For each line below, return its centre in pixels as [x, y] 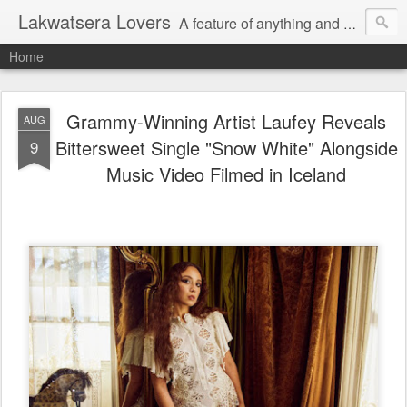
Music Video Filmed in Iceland [226, 174]
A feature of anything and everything [261, 23]
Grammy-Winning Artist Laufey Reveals [226, 121]
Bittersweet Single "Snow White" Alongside [226, 148]
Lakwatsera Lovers [94, 21]
